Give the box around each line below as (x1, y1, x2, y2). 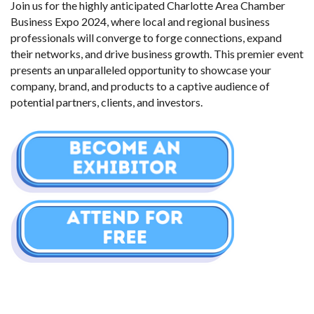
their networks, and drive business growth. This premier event (11, 47, 303, 60)
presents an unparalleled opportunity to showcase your (11, 63, 271, 76)
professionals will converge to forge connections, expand (11, 31, 282, 44)
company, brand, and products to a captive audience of (11, 79, 270, 93)
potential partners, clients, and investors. (11, 95, 203, 109)
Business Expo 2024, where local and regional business (11, 15, 270, 28)
